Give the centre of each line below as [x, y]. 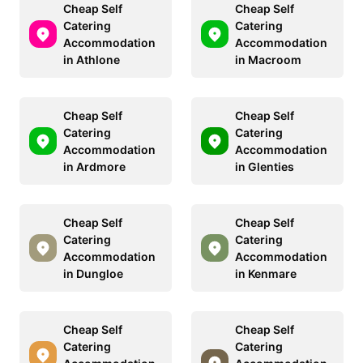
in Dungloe [93, 273]
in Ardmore [94, 166]
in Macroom [268, 59]
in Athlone [92, 59]
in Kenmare [266, 273]
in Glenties [265, 166]
